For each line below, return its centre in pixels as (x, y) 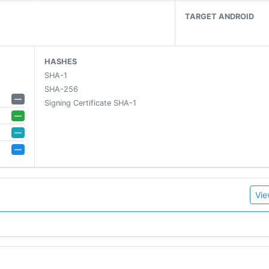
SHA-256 (61, 89)
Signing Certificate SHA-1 (90, 103)
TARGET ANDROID (220, 17)
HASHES (60, 62)
